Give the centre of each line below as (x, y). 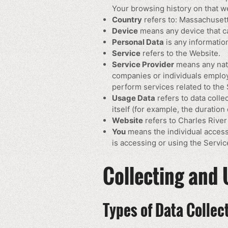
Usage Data (134, 98)
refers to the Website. (180, 53)
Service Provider (143, 64)
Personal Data (138, 42)
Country (127, 20)
